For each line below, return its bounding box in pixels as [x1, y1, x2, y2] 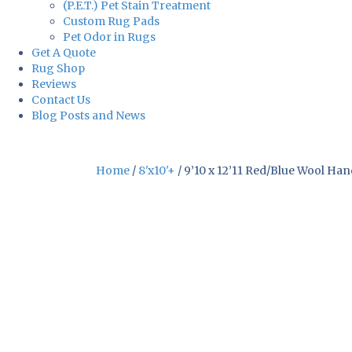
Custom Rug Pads [63, 14, 159, 29]
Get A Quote [31, 46, 96, 60]
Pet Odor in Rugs [63, 30, 156, 45]
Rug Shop [31, 61, 85, 76]
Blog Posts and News [31, 108, 145, 123]
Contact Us [31, 93, 90, 108]
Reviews [31, 77, 76, 92]
